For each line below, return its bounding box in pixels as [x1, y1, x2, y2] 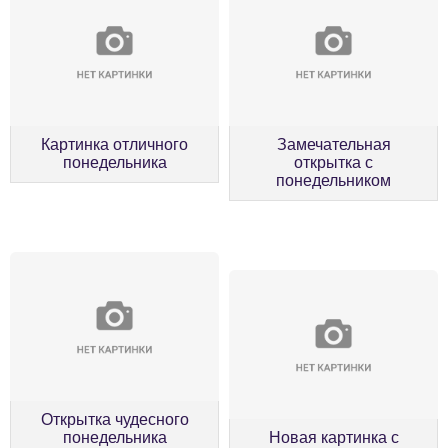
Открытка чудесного [40, 411, 189, 429]
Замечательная [276, 136, 391, 154]
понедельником [276, 172, 391, 190]
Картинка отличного [41, 136, 188, 154]
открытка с [294, 154, 373, 172]
